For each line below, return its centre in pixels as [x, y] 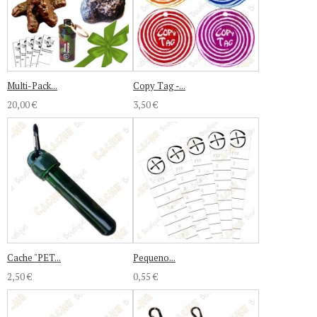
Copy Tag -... [159, 86]
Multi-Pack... [32, 86]
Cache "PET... [34, 258]
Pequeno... [154, 258]
